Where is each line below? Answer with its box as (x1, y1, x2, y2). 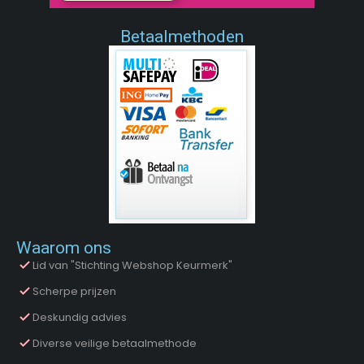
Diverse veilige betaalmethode (32, 336, 197, 352)
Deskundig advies (32, 310, 127, 326)
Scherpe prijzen (32, 284, 116, 300)
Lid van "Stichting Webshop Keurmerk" (32, 258, 232, 274)
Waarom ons (16, 238, 111, 258)
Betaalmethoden (120, 27, 244, 47)
